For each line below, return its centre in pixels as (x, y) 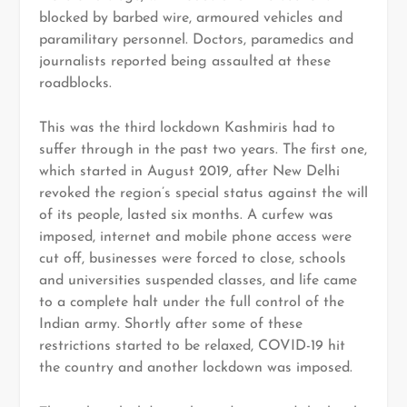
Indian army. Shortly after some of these (170, 325)
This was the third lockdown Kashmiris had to (187, 129)
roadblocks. (75, 83)
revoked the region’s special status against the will (203, 194)
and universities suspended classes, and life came (198, 281)
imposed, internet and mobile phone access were (195, 238)
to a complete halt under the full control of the (191, 303)
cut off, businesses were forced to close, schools (192, 259)
